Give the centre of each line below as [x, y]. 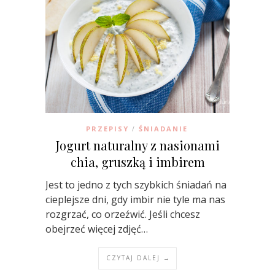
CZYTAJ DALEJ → [138, 258]
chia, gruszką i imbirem [137, 162]
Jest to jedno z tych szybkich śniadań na [136, 185]
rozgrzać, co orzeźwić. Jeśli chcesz [123, 215]
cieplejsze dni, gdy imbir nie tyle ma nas [135, 200]
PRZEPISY [107, 129]
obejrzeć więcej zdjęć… [97, 229]
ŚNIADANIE [163, 129]
